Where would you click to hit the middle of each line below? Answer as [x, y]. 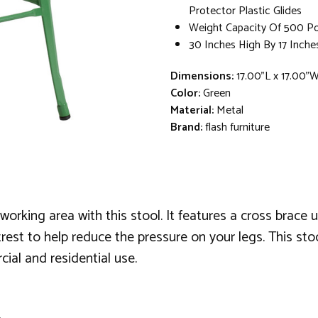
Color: [185, 93]
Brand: [186, 127]
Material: [192, 110]
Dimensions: [202, 76]
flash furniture [237, 127]
